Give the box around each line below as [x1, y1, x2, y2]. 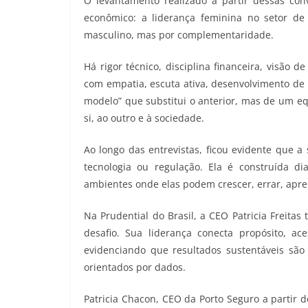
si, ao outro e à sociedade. [84, 111, 204, 125]
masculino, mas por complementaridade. [84, 28, 274, 42]
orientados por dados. [84, 261, 186, 274]
